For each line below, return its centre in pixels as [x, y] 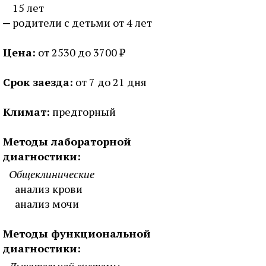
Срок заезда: [38, 82]
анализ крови [49, 189]
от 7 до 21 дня [110, 82]
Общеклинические [52, 174]
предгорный [83, 112]
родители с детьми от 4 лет [82, 23]
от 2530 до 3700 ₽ [80, 52]
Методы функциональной [77, 233]
